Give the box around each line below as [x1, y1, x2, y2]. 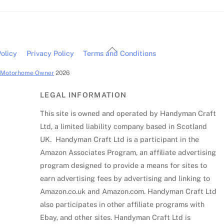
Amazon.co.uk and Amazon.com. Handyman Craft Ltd [40, 186, 217, 195]
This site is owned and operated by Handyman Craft [40, 108, 216, 117]
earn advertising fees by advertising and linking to [40, 173, 210, 182]
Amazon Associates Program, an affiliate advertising [40, 147, 216, 156]
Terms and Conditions [83, 49, 156, 58]
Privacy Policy [26, 49, 74, 58]
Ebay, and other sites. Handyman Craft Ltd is [40, 212, 191, 221]
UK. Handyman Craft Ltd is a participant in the [40, 134, 199, 143]
